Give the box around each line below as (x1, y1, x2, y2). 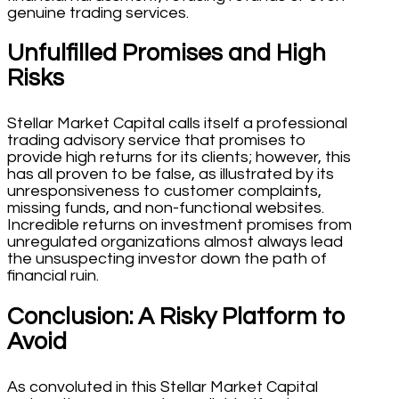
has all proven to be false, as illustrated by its (7, 166, 334, 183)
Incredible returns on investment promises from (7, 216, 352, 234)
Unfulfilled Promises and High (7, 41, 326, 67)
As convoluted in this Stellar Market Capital (7, 378, 318, 395)
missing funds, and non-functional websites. (7, 199, 324, 217)
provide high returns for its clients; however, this (7, 149, 351, 167)
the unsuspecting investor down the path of (7, 250, 327, 268)
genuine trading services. (7, 4, 189, 21)
